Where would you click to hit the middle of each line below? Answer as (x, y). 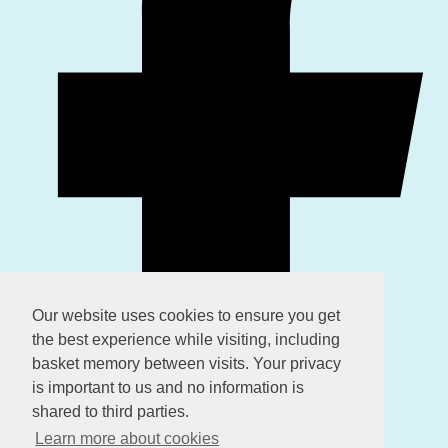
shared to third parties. (110, 412)
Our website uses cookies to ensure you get (186, 316)
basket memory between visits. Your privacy (186, 364)
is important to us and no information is (168, 388)
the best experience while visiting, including (186, 340)
